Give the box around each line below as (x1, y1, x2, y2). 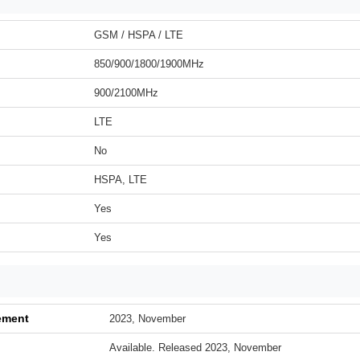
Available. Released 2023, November (109, 342, 281, 354)
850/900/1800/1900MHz (94, 58, 204, 70)
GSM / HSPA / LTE (94, 29, 183, 41)
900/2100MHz (94, 87, 158, 99)
